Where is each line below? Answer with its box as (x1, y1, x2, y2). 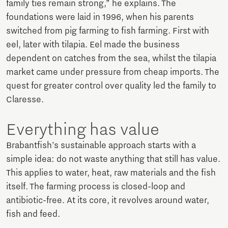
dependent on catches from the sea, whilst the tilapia (6, 53, 216, 64)
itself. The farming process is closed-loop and (6, 182, 185, 192)
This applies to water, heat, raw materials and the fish (6, 168, 216, 179)
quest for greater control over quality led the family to (6, 81, 216, 92)
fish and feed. (6, 209, 60, 220)
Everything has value (6, 120, 159, 140)
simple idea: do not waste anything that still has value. (6, 154, 220, 165)
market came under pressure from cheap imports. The (6, 67, 219, 78)
